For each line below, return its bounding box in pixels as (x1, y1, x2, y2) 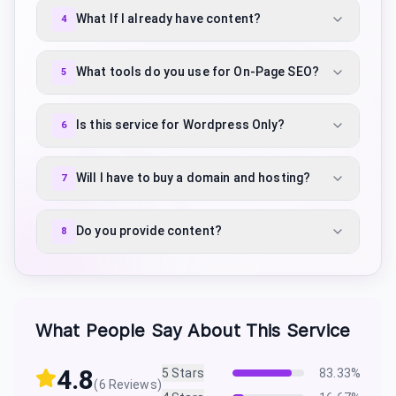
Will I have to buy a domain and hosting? (76, 171, 311, 186)
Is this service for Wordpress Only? (76, 118, 286, 133)
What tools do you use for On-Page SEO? (76, 65, 319, 80)
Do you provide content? (76, 224, 223, 239)
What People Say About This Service (35, 319, 351, 341)
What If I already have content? (76, 11, 262, 27)
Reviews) (105, 377, 162, 392)
